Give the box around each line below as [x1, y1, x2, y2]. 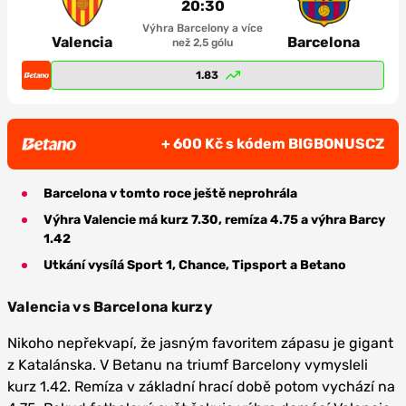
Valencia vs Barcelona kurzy [7, 298, 213, 315]
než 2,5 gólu [172, 36, 234, 49]
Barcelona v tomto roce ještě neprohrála [43, 186, 297, 201]
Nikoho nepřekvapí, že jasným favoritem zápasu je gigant [7, 334, 393, 352]
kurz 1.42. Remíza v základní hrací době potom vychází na [7, 378, 395, 395]
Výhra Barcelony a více [142, 22, 264, 34]
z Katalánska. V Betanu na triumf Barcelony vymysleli [7, 356, 368, 373]
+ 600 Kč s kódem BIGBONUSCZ [161, 135, 384, 152]
